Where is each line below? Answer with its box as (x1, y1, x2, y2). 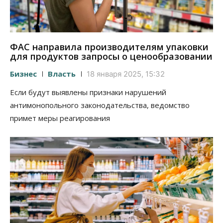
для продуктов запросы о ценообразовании (10, 50, 213, 62)
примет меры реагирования (10, 112, 110, 123)
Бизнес (10, 68, 37, 79)
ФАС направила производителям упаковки (10, 40, 209, 53)
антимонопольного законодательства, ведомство (10, 100, 190, 110)
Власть (48, 68, 76, 79)
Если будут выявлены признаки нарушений (10, 87, 166, 97)
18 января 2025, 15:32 (87, 69, 165, 79)
